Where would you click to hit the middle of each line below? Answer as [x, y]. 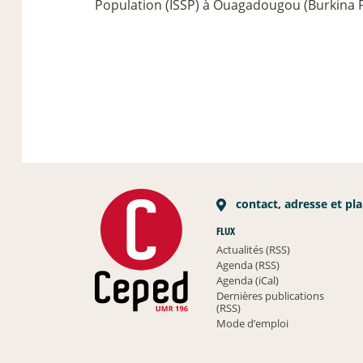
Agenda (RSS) [248, 265]
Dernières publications [271, 295]
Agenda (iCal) [248, 280]
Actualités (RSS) [254, 249]
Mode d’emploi [253, 323]
